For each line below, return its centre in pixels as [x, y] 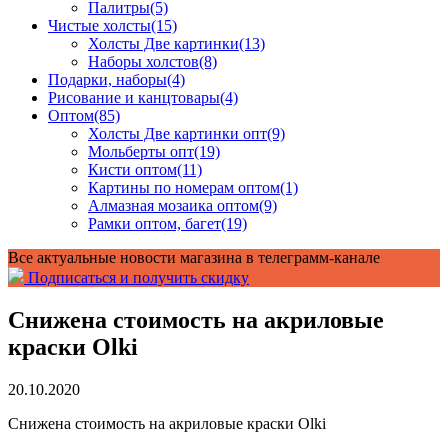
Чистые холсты [99, 25]
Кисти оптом [132, 169]
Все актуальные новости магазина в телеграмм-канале [194, 257]
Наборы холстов [143, 61]
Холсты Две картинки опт [177, 133]
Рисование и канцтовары [134, 97]
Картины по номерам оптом [184, 187]
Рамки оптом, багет [154, 223]
